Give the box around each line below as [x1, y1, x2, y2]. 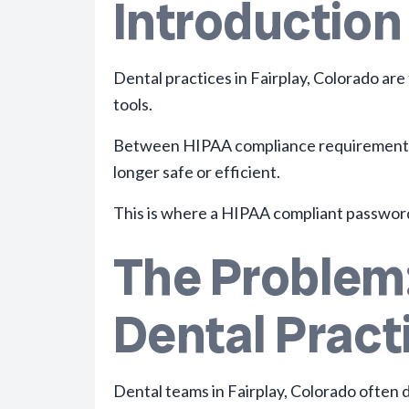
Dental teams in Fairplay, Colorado [113, 381, 356, 401]
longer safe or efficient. [113, 162, 280, 182]
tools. [113, 94, 152, 114]
